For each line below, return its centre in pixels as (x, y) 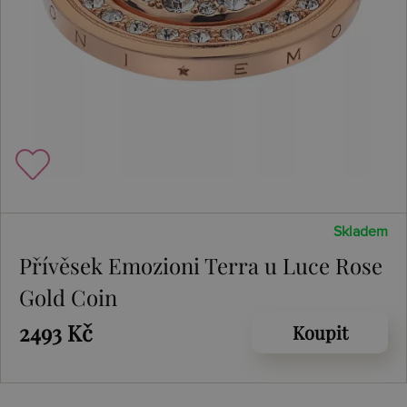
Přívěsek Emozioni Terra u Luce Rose (201, 265)
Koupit (320, 332)
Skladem (361, 232)
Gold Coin (68, 297)
